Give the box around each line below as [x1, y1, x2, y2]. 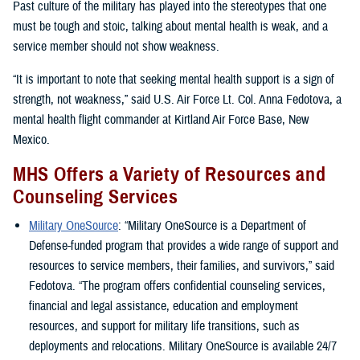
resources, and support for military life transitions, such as [29, 317, 300, 334]
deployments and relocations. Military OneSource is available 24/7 [29, 337, 337, 354]
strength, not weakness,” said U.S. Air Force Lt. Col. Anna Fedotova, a [13, 92, 342, 108]
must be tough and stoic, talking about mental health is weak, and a [13, 18, 328, 35]
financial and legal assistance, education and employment [29, 297, 298, 314]
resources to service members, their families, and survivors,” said [29, 257, 334, 274]
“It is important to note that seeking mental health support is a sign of [13, 72, 334, 88]
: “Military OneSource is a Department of [118, 217, 306, 234]
